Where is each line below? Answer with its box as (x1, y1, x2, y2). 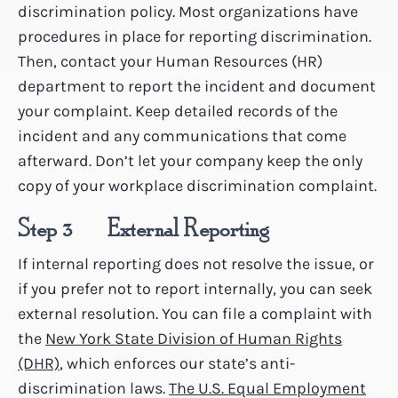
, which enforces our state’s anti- (60, 353, 295, 373)
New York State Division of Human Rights (45, 328, 342, 348)
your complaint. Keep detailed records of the (18, 100, 338, 121)
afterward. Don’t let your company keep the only (18, 150, 362, 171)
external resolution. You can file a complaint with (18, 303, 372, 323)
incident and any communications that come (18, 125, 346, 146)
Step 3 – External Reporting (18, 213, 270, 244)
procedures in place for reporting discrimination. (18, 26, 371, 46)
